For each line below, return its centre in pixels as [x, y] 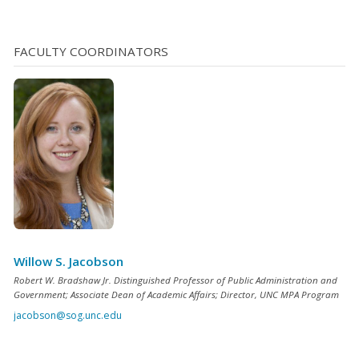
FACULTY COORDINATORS [91, 51]
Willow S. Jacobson [69, 262]
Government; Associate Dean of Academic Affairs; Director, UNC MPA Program [176, 294]
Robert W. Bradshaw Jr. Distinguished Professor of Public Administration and [175, 280]
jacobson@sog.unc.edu [68, 315]
